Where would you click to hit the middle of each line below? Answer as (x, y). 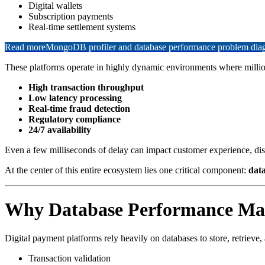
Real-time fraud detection (79, 108)
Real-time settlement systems (82, 27)
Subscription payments (71, 16)
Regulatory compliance (75, 119)
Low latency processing (75, 98)
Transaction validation (70, 258)
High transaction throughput (86, 87)
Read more (25, 47)
